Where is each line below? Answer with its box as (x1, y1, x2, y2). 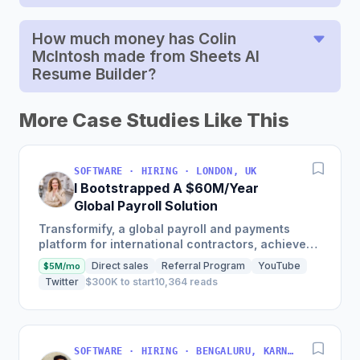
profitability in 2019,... (39, 268, 162, 282)
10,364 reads (154, 276, 218, 288)
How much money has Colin (32, 29, 236, 49)
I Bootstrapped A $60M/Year (74, 180, 259, 197)
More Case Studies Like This (19, 108, 289, 133)
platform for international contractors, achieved (39, 237, 313, 252)
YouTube (258, 260, 301, 272)
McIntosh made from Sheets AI (32, 47, 260, 67)
